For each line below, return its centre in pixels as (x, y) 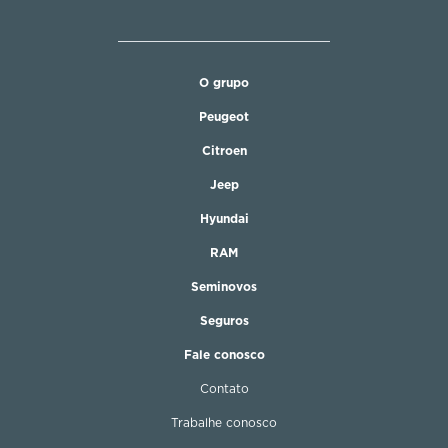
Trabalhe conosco (224, 422)
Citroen (224, 150)
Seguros (224, 320)
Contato (224, 388)
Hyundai (224, 218)
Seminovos (224, 286)
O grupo (224, 82)
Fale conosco (224, 354)
